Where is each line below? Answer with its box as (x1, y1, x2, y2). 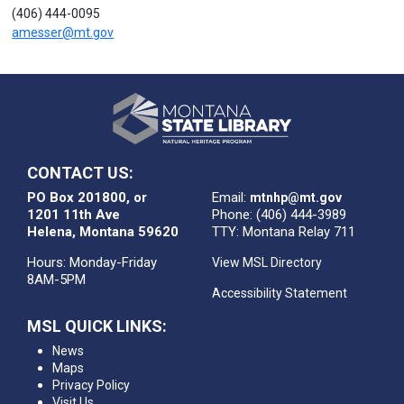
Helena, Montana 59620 (27, 223, 179, 240)
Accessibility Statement (211, 285, 347, 300)
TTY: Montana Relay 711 (211, 223, 355, 240)
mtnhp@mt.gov (249, 189, 342, 205)
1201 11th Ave (27, 206, 120, 223)
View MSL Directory (211, 254, 322, 270)
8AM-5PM (27, 271, 86, 288)
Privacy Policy (52, 377, 130, 392)
